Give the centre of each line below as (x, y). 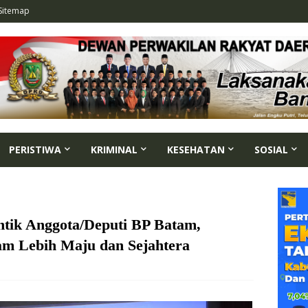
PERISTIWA (35, 149)
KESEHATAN (196, 149)
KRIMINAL (114, 149)
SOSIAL (271, 149)
